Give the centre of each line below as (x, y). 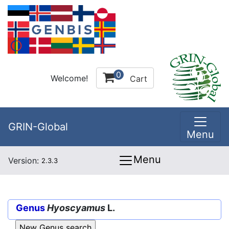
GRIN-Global (38, 127)
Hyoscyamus (76, 208)
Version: (25, 161)
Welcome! (69, 78)
